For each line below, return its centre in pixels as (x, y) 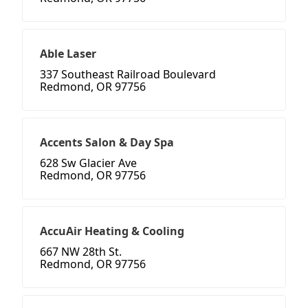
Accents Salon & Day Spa (107, 143)
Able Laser (68, 54)
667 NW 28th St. (81, 252)
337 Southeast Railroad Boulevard (128, 75)
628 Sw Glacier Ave (88, 163)
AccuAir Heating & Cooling (112, 231)
